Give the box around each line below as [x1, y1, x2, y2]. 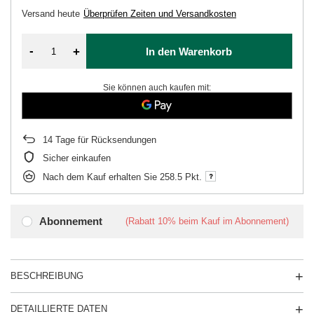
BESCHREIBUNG [11, 271, 83, 281]
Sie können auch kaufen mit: [103, 83, 211, 93]
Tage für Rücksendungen [53, 135, 156, 145]
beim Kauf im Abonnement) [176, 216, 289, 226]
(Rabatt [125, 216, 158, 226]
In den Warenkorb [146, 45, 233, 57]
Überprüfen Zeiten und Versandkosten [83, 8, 236, 19]
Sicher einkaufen [43, 153, 111, 163]
